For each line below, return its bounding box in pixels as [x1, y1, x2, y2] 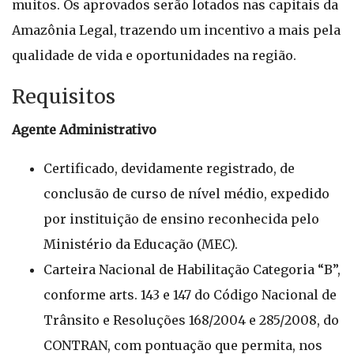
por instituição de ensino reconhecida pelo [43, 211, 319, 227]
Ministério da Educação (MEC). [43, 236, 238, 252]
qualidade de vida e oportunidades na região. [12, 47, 296, 63]
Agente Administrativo [12, 122, 156, 137]
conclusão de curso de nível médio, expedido [43, 186, 330, 201]
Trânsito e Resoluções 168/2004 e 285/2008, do [43, 312, 339, 328]
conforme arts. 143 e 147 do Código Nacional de [43, 287, 337, 303]
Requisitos [12, 84, 115, 109]
